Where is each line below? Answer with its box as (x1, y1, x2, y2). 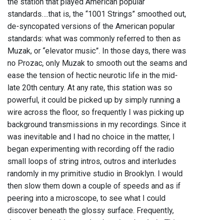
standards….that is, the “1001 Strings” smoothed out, (7, 9, 186, 19)
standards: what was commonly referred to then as (7, 34, 181, 44)
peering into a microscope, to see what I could (7, 193, 165, 203)
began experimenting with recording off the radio (7, 144, 174, 154)
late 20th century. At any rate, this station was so (7, 83, 172, 93)
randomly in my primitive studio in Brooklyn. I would (7, 169, 183, 179)
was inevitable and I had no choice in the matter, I (7, 132, 175, 142)
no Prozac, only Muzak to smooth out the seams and (7, 58, 187, 68)
